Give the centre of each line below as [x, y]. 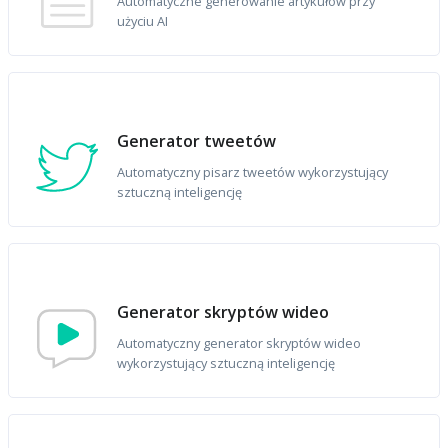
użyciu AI [143, 21]
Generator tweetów [197, 141]
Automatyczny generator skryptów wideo [239, 343]
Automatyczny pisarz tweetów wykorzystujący [253, 172]
